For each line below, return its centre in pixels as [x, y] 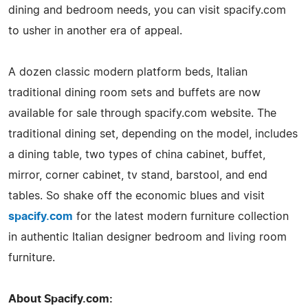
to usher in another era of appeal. [95, 31]
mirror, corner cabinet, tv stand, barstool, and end [138, 175]
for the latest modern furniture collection [181, 216]
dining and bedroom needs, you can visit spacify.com [147, 10]
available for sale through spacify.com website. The [142, 113]
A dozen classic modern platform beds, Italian [128, 72]
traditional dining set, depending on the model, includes [153, 134]
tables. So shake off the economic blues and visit [136, 196]
